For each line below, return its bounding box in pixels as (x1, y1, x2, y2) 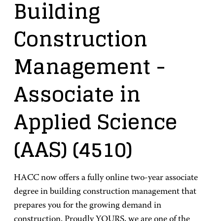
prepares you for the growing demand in (14, 201, 161, 210)
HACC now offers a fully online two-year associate (14, 174, 198, 183)
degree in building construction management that (14, 187, 196, 196)
